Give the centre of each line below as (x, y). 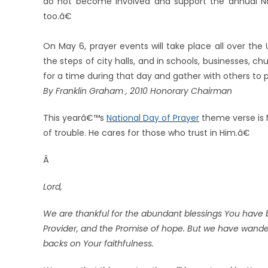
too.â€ (57, 16)
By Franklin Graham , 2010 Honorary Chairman (138, 91)
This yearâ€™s (75, 118)
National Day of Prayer (153, 118)
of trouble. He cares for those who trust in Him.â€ (147, 133)
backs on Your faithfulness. (98, 243)
